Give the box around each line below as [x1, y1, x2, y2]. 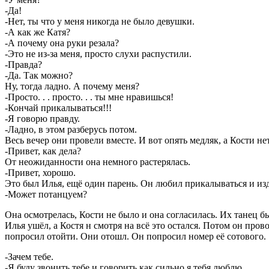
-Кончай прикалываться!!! [5, 102, 112, 113]
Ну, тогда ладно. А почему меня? [5, 80, 139, 91]
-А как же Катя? [5, 26, 70, 37]
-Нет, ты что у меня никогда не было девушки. [5, 16, 197, 26]
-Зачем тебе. [5, 251, 56, 262]
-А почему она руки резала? [5, 37, 119, 48]
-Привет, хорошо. [5, 167, 78, 178]
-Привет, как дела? [5, 145, 81, 156]
